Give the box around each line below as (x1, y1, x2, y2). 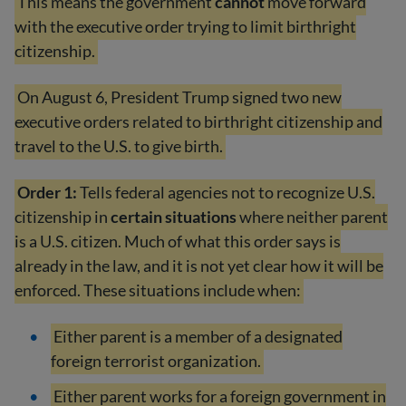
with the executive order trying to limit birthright (14, 16, 356, 37)
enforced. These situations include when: (14, 280, 301, 301)
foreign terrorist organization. (51, 351, 261, 372)
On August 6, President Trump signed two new (17, 87, 343, 108)
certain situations (111, 207, 237, 227)
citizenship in (14, 207, 111, 227)
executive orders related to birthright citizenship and (14, 111, 382, 132)
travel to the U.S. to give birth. (14, 136, 223, 157)
